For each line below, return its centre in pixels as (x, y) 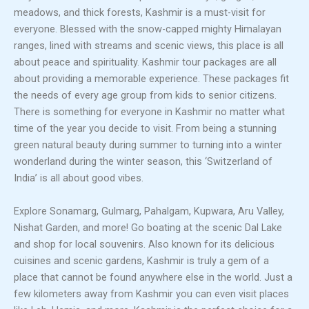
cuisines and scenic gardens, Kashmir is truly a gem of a (141, 260)
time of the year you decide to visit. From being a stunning (145, 129)
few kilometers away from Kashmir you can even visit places (151, 293)
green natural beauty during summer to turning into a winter (148, 145)
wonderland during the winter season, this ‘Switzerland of (143, 162)
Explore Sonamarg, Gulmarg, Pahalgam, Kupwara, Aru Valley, (149, 211)
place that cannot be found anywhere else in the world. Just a (153, 277)
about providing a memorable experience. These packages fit (151, 79)
